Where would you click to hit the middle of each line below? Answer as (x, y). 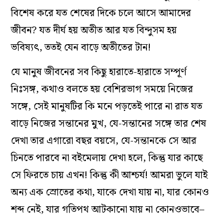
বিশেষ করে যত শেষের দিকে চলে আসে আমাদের (101, 13)
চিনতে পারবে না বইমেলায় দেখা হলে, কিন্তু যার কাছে (107, 158)
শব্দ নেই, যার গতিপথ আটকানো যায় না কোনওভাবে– (108, 209)
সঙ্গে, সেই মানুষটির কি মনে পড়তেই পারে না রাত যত (107, 106)
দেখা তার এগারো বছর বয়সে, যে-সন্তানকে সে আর (104, 141)
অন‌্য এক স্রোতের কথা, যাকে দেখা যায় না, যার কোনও (110, 192)
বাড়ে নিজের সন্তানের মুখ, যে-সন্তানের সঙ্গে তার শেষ (109, 124)
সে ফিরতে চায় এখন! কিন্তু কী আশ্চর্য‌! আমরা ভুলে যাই (110, 175)
